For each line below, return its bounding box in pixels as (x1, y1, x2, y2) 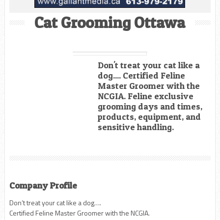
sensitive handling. (97, 121, 174, 132)
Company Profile (9, 180, 77, 191)
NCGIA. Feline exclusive (97, 90, 193, 101)
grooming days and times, (97, 101, 202, 111)
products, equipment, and (97, 111, 201, 122)
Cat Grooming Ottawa (34, 12, 186, 32)
